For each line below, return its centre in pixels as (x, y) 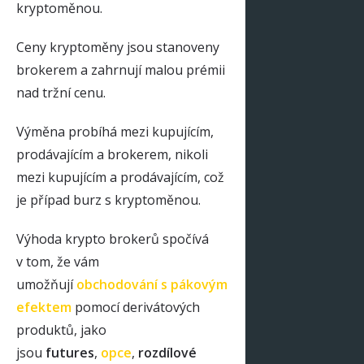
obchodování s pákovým (152, 284)
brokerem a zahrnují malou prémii (121, 70)
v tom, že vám (58, 262)
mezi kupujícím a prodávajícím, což (120, 177)
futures (70, 353)
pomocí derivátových (136, 307)
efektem (44, 307)
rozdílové (167, 353)
